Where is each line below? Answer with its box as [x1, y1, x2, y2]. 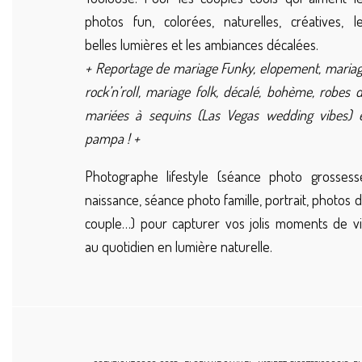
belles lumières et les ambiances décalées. [85, 36, 318, 54]
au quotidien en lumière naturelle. [85, 238, 272, 256]
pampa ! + [85, 129, 140, 148]
